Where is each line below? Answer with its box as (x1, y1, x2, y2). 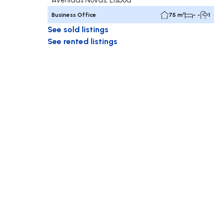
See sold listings (48, 24, 109, 35)
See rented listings (48, 36, 117, 47)
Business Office (52, 11, 96, 19)
